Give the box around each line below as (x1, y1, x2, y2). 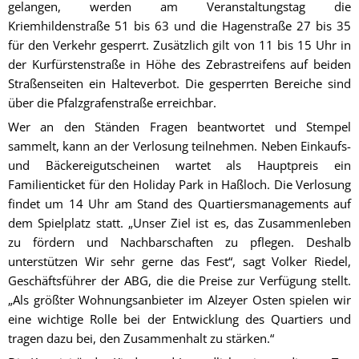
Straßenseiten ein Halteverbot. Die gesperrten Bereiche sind (8, 75, 351, 91)
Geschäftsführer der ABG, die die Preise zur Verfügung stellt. (8, 272, 351, 288)
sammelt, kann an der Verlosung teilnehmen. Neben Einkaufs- (8, 137, 351, 154)
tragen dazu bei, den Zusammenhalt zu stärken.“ (8, 329, 274, 346)
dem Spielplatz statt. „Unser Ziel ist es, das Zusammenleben (8, 214, 351, 231)
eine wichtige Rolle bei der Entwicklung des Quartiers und (8, 310, 351, 327)
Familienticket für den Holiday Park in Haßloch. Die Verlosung (8, 175, 351, 192)
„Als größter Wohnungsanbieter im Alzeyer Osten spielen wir (8, 291, 351, 308)
